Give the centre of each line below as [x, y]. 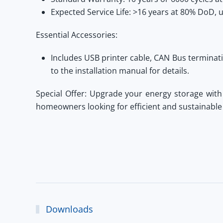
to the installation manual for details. [120, 71]
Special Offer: [61, 94]
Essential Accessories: [77, 35]
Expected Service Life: [91, 12]
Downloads [68, 209]
